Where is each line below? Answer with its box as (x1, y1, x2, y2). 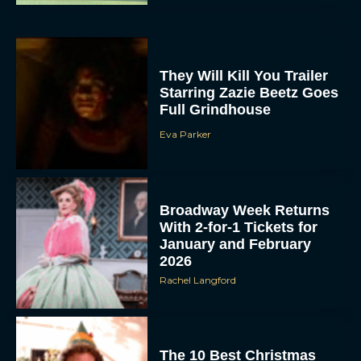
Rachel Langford (160, 273, 237, 286)
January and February (160, 235, 312, 252)
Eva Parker (160, 128, 212, 141)
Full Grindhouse (160, 102, 272, 118)
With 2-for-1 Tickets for (160, 218, 318, 235)
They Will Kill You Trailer (160, 68, 329, 85)
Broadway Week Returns (160, 201, 330, 218)
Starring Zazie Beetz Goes (160, 85, 339, 102)
